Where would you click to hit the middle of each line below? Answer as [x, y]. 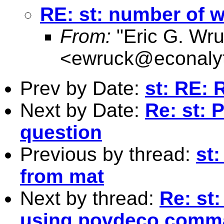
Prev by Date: [82, 88]
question [61, 132]
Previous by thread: [108, 154]
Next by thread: [90, 198]
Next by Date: [82, 110]
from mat [62, 176]
